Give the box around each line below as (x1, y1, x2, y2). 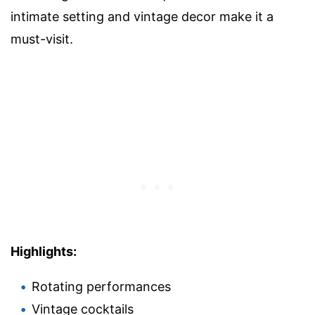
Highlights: (11, 243, 77, 259)
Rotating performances (32, 278, 171, 294)
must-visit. (11, 31, 73, 46)
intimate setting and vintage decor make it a (11, 8, 274, 24)
